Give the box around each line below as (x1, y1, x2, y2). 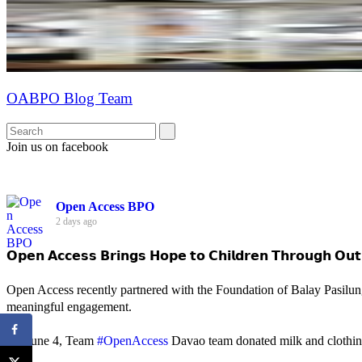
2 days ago (56, 215, 97, 227)
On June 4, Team (6, 333, 97, 347)
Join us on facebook (6, 139, 108, 154)
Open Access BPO (56, 199, 154, 213)
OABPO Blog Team (6, 90, 133, 107)
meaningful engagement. (6, 299, 132, 314)
